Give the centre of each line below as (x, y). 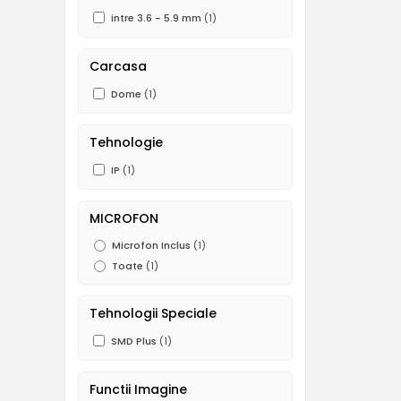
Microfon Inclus (151, 246)
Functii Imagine (138, 389)
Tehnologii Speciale (153, 313)
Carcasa (118, 66)
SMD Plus (134, 341)
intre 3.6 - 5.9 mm (158, 18)
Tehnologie (126, 142)
